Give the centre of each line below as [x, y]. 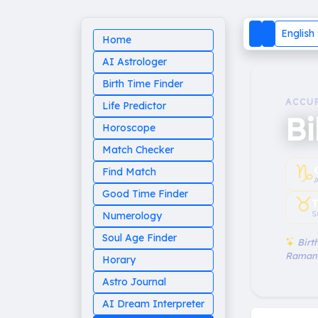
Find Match [129, 172]
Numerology [132, 216]
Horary [119, 260]
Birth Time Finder [143, 84]
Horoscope [129, 128]
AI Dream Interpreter [153, 304]
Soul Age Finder [139, 238]
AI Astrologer [135, 62]
